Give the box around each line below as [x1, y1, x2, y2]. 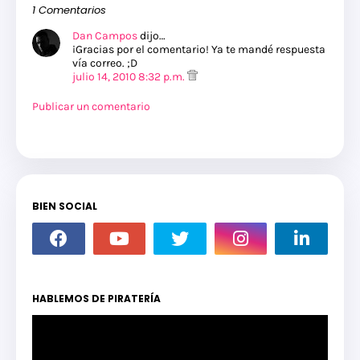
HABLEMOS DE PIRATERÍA [32, 291, 161, 305]
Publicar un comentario [32, 99, 150, 113]
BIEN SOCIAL [32, 198, 97, 213]
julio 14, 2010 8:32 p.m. [72, 69, 187, 84]
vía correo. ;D [72, 55, 137, 70]
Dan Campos [72, 28, 137, 43]
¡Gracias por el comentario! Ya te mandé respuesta [72, 42, 325, 56]
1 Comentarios [32, 2, 106, 18]
